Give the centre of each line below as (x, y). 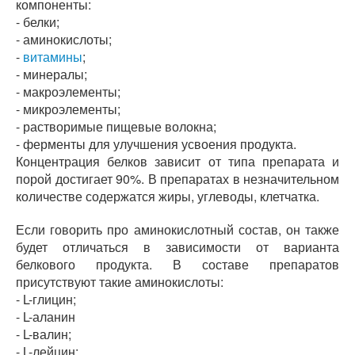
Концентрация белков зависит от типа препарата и (177, 161)
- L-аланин (46, 317)
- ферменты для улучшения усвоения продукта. (156, 144)
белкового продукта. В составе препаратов (177, 264)
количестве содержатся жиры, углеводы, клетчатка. (168, 196)
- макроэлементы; (68, 92)
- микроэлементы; (68, 109)
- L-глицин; (46, 299)
